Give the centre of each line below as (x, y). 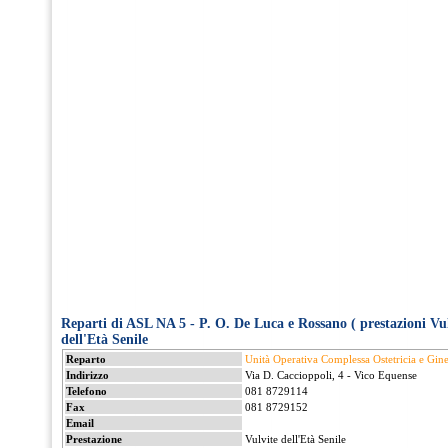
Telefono (86, 391)
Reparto (85, 359)
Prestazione (93, 439)
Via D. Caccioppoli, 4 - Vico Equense (330, 375)
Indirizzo (87, 375)
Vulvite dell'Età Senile (295, 439)
